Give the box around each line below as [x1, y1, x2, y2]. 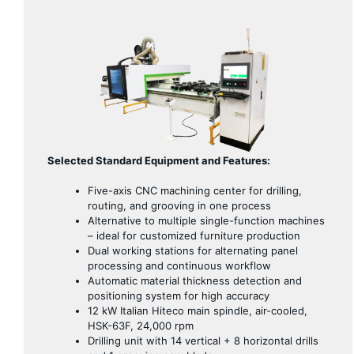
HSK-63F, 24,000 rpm [88, 319, 194, 333]
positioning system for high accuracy [88, 289, 269, 303]
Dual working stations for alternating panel [88, 244, 298, 258]
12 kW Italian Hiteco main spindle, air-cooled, [88, 304, 307, 318]
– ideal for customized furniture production [88, 229, 300, 243]
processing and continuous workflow [88, 259, 271, 273]
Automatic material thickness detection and [88, 274, 302, 288]
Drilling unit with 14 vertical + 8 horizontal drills [88, 334, 318, 348]
